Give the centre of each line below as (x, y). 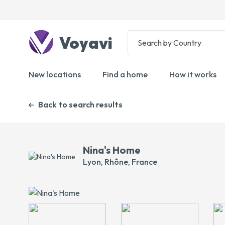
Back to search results (80, 104)
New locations (55, 74)
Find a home (125, 74)
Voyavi (84, 42)
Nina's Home (112, 150)
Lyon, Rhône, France (120, 162)
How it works (193, 74)
